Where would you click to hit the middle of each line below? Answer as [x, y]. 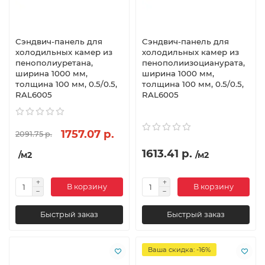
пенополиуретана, [54, 62]
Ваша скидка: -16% [179, 249]
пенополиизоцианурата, [193, 62]
